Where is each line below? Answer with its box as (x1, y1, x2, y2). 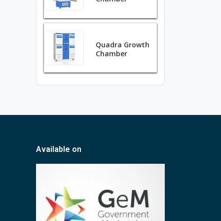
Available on (36, 145, 81, 154)
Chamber (96, 49, 128, 58)
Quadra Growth (96, 40, 150, 49)
